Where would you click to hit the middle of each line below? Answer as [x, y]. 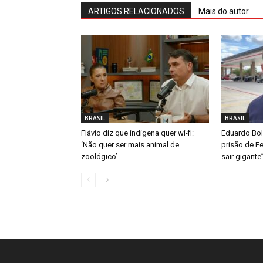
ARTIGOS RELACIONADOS [136, 11]
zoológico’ [99, 157]
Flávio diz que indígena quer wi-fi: [137, 133]
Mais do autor [224, 11]
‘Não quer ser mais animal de [130, 145]
